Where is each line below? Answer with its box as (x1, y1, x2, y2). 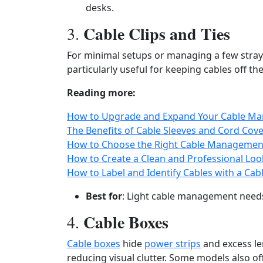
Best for (86, 190, 122, 203)
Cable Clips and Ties (83, 22, 230, 46)
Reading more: (67, 86, 136, 99)
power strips (144, 237, 201, 250)
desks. (86, 1, 114, 14)
